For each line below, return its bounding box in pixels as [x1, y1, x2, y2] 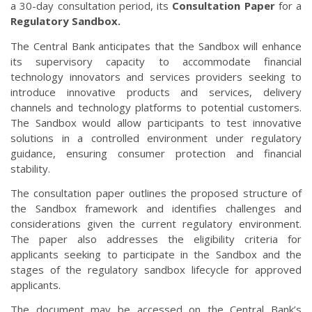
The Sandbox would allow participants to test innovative [10, 115, 302, 130]
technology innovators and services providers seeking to [10, 69, 302, 84]
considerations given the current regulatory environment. [10, 216, 302, 231]
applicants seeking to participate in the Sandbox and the [10, 247, 302, 261]
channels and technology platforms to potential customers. [10, 100, 302, 114]
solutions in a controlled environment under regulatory [10, 130, 302, 145]
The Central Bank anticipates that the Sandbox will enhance [10, 38, 302, 53]
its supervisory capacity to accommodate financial [10, 54, 302, 68]
